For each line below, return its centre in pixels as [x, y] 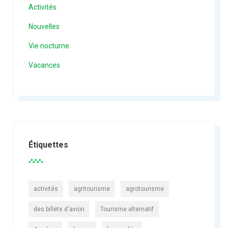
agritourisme [92, 189]
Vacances [44, 65]
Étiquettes [48, 145]
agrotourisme [145, 189]
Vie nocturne [49, 46]
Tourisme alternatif [127, 209]
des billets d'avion [59, 209]
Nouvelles [44, 27]
